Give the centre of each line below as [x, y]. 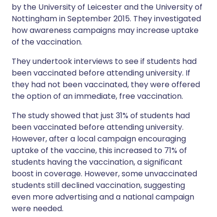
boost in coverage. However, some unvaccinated [104, 174]
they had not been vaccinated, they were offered [106, 85]
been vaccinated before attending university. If [101, 73]
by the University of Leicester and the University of [107, 7]
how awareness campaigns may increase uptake [105, 30]
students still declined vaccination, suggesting [98, 185]
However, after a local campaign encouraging [99, 139]
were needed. [38, 209]
